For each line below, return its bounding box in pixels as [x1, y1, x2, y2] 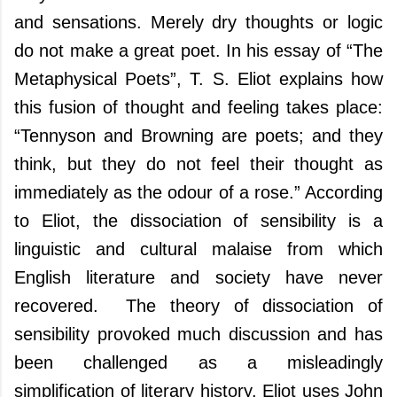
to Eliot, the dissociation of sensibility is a [14, 211, 383, 230]
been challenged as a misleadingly [14, 353, 383, 372]
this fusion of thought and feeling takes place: [14, 97, 383, 117]
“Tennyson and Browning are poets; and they [14, 126, 383, 145]
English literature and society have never [14, 268, 383, 287]
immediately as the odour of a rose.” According [14, 183, 383, 202]
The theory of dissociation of [112, 296, 384, 315]
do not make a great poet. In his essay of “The [14, 41, 383, 60]
